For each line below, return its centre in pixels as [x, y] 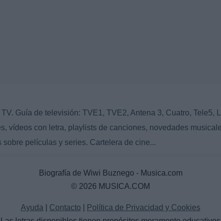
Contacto [65, 208]
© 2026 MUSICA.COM [110, 186]
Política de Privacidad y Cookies [144, 208]
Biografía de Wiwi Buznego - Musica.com [110, 173]
